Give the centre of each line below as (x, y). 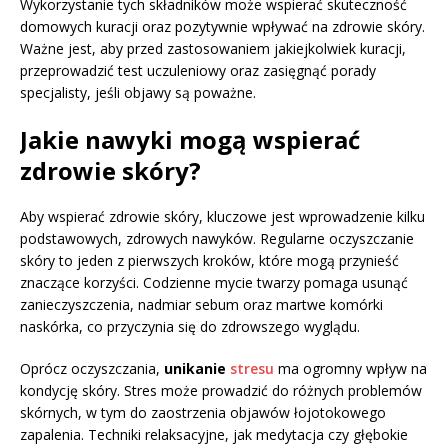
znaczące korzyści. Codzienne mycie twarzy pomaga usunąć (214, 283)
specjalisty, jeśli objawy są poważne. (138, 93)
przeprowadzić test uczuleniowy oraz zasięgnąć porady (198, 71)
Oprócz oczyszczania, (92, 369)
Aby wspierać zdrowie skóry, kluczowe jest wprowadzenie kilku (222, 217)
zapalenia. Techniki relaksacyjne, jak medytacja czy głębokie (214, 435)
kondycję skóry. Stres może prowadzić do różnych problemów (221, 391)
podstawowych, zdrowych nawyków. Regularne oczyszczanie (217, 239)
